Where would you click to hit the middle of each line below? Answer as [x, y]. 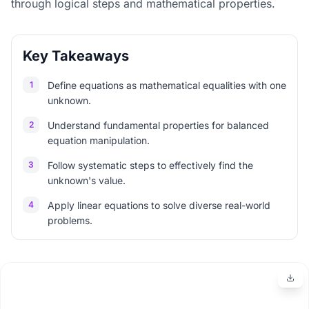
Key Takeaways [76, 56]
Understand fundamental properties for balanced [158, 125]
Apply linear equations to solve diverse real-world [159, 205]
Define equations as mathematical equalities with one [167, 85]
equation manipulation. [99, 140]
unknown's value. [87, 180]
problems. [70, 220]
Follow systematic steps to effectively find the [150, 165]
